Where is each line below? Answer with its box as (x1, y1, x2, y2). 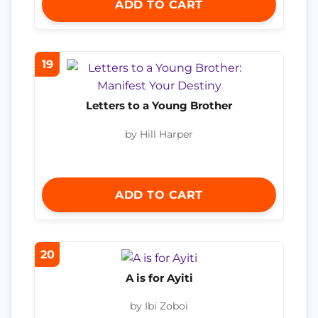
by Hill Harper (125, 128, 193, 140)
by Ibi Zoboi (130, 300, 188, 312)
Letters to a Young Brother (86, 99, 232, 113)
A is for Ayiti (125, 270, 193, 285)
